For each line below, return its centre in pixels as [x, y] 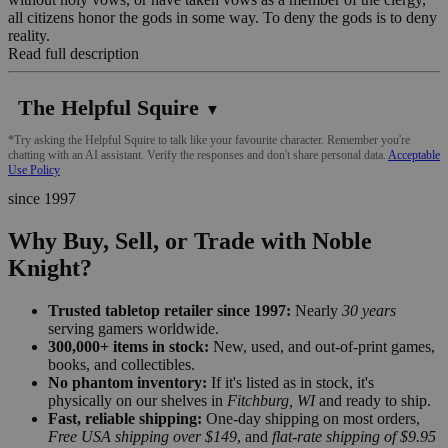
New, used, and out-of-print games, [322, 346]
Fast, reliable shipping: [125, 418]
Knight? [50, 267]
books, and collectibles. [121, 364]
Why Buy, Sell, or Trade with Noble [190, 240]
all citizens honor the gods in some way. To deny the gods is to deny [222, 17]
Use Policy [34, 169]
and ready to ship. [373, 400]
